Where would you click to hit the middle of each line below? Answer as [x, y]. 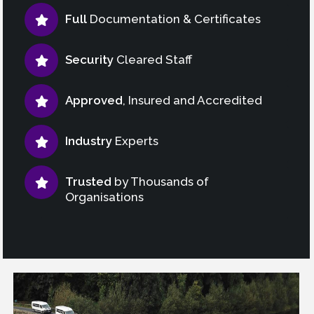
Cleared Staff [153, 59]
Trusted [88, 181]
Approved [94, 100]
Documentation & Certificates [174, 19]
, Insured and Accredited [192, 100]
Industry [89, 141]
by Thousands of [160, 181]
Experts [135, 141]
